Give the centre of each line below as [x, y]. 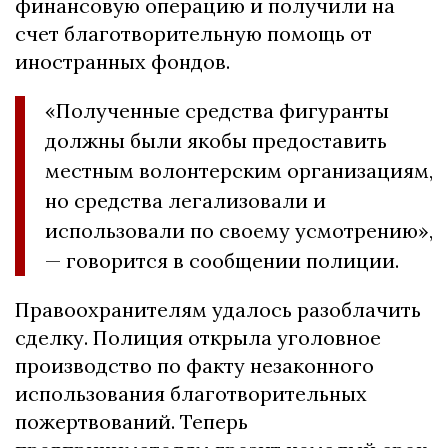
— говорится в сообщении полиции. [222, 260]
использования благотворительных [191, 393]
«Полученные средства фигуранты [217, 110]
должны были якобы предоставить [216, 140]
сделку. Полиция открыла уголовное [198, 337]
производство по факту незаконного [194, 365]
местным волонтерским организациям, [239, 170]
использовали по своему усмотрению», [239, 230]
